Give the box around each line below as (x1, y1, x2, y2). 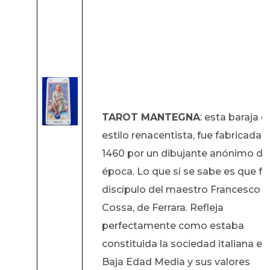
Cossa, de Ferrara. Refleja (101, 202, 224, 214)
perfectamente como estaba (101, 220, 244, 232)
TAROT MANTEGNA (101, 111, 200, 124)
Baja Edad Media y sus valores (101, 256, 250, 268)
